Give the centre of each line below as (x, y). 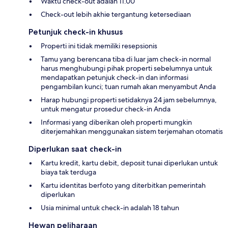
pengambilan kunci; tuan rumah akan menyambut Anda (128, 87)
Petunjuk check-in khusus (76, 32)
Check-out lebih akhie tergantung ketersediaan (116, 15)
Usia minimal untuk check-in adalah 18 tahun (110, 208)
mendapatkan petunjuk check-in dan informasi (115, 78)
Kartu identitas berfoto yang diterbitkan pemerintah (123, 186)
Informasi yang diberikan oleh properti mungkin (116, 122)
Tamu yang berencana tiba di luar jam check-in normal (126, 59)
